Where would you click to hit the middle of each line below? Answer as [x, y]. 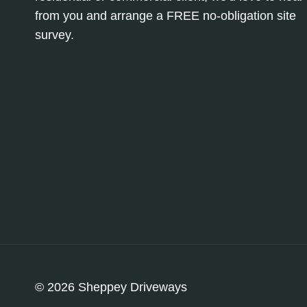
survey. [54, 35]
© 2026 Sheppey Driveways [111, 287]
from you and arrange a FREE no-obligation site [165, 16]
